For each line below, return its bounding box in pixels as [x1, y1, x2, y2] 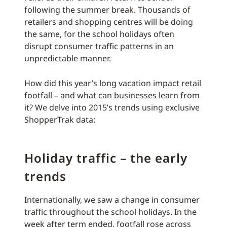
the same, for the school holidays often [24, 28, 174, 40]
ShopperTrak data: [24, 114, 95, 126]
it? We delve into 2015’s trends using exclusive [24, 102, 200, 113]
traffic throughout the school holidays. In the [24, 206, 197, 218]
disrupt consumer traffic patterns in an [24, 41, 174, 52]
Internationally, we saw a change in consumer [24, 194, 200, 206]
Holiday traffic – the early [24, 149, 187, 167]
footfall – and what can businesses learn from [24, 90, 200, 101]
